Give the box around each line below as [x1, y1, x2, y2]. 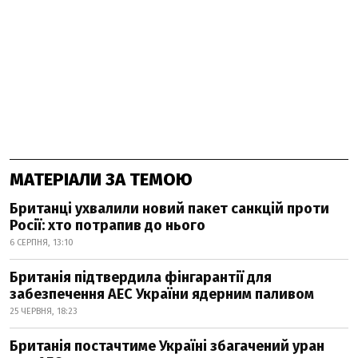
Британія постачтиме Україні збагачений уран [10, 337, 324, 355]
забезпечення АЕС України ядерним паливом [10, 285, 314, 303]
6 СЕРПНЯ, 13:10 [10, 237, 74, 248]
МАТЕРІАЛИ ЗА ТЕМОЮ [10, 169, 193, 190]
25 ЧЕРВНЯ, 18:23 [10, 306, 78, 316]
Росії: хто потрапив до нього [10, 217, 205, 234]
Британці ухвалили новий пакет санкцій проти [10, 200, 329, 217]
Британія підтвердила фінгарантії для [10, 268, 272, 286]
